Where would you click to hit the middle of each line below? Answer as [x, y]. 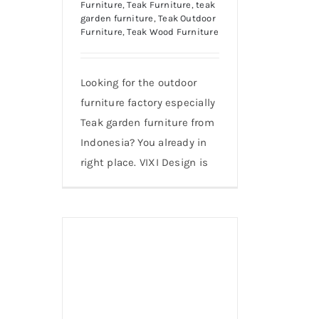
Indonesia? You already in [144, 142]
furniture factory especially [148, 102]
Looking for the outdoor [139, 82]
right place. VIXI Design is [145, 162]
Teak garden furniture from [147, 122]
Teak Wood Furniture [173, 31]
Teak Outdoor [187, 18]
